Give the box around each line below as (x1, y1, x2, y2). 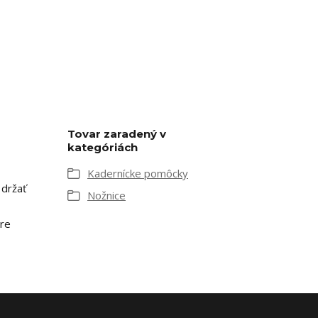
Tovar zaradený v (67, 127, 166, 141)
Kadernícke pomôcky (87, 166, 188, 180)
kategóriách (67, 141, 138, 154)
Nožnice (87, 188, 126, 202)
